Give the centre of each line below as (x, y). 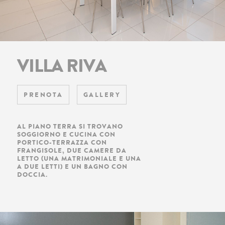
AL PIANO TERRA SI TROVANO (70, 126)
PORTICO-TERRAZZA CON (62, 142)
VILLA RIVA (62, 66)
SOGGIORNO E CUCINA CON (66, 134)
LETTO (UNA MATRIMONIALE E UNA (79, 158)
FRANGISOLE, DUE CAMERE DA (72, 150)
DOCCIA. (32, 174)
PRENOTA (43, 94)
